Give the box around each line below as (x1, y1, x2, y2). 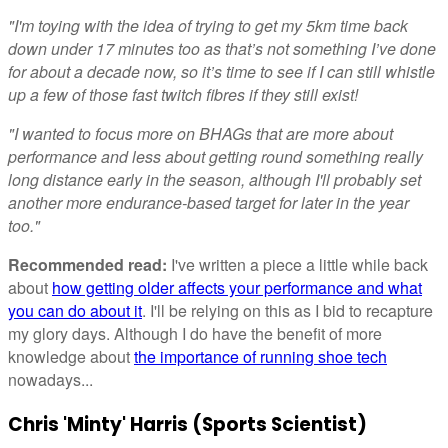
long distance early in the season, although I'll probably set (8, 168, 421, 192)
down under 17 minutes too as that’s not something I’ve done (8, 37, 436, 61)
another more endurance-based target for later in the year (8, 191, 409, 215)
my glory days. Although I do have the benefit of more (8, 322, 382, 346)
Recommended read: (8, 253, 167, 277)
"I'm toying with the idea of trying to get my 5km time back (8, 14, 408, 38)
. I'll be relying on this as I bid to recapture (142, 299, 433, 323)
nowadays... (8, 368, 93, 392)
